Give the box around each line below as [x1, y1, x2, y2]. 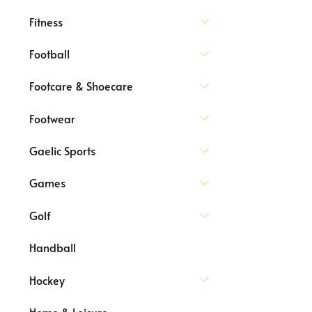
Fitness [29, 13, 63, 29]
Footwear [29, 110, 75, 126]
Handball [29, 240, 76, 256]
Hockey [29, 272, 65, 288]
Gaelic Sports [29, 143, 95, 158]
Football [29, 45, 70, 61]
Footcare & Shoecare [29, 78, 133, 94]
